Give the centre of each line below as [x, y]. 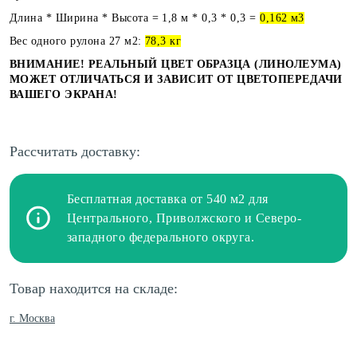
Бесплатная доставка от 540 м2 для [168, 198]
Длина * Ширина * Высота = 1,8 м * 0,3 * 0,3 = [135, 18]
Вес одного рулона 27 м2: [77, 41]
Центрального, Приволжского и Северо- [184, 218]
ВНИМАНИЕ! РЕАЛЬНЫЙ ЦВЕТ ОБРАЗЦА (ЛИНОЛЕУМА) [176, 64]
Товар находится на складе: [94, 288]
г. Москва [32, 318]
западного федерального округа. [161, 237]
